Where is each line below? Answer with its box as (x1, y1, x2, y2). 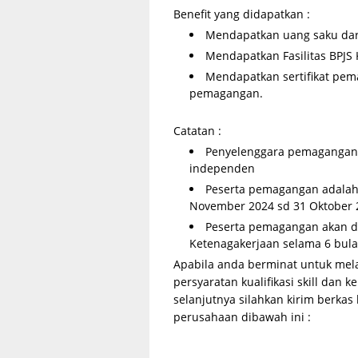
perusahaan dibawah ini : (173, 309, 311, 324)
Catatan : (173, 123, 221, 138)
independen (189, 161, 255, 176)
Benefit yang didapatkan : (173, 6, 310, 22)
